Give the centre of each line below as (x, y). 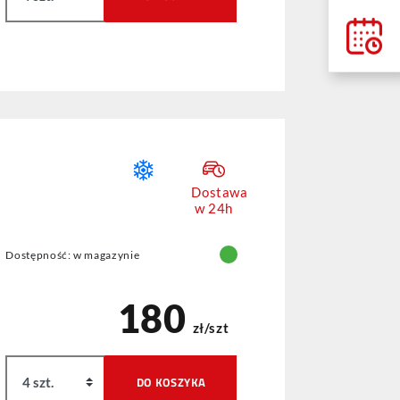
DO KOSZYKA (171, 383)
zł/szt (211, 328)
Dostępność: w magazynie (73, 254)
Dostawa (220, 192)
